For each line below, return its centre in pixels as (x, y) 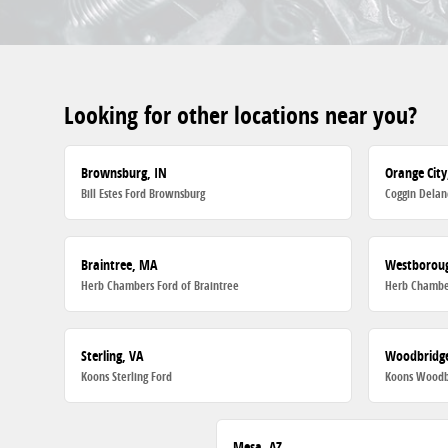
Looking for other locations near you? (240, 115)
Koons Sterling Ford (127, 376)
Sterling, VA (112, 355)
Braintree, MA (119, 264)
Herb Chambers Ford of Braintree (160, 285)
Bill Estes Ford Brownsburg (143, 194)
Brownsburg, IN (124, 173)
